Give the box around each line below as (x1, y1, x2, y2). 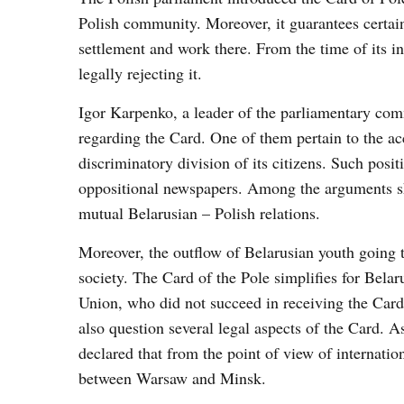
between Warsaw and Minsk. (78, 367, 266, 389)
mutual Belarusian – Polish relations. (78, 202, 320, 224)
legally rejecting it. (78, 62, 202, 84)
